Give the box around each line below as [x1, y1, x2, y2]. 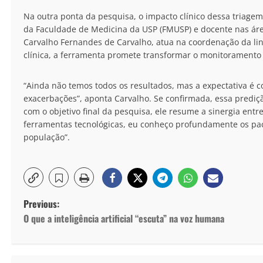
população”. [23, 131, 70, 143]
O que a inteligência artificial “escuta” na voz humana [23, 211, 224, 226]
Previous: [23, 197, 59, 211]
